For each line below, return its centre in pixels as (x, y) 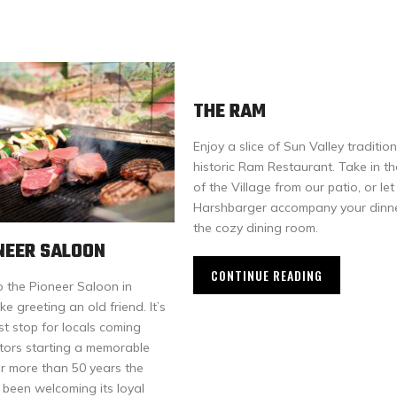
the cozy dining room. (256, 227)
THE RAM (230, 111)
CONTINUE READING (267, 275)
